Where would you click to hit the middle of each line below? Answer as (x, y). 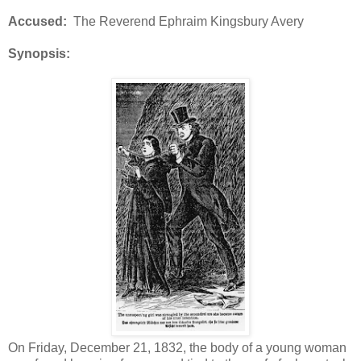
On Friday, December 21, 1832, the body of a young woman (177, 347)
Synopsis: (39, 53)
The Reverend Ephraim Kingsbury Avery (185, 21)
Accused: (37, 21)
